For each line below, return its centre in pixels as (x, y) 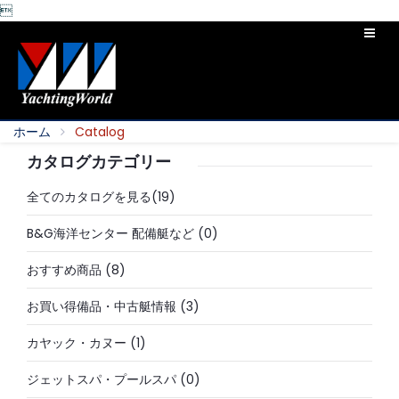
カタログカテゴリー (99, 162)
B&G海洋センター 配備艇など (110, 233)
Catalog (100, 132)
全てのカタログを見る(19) (101, 197)
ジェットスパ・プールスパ (102, 379)
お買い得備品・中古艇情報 (102, 306)
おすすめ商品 (64, 270)
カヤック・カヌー (77, 343)
